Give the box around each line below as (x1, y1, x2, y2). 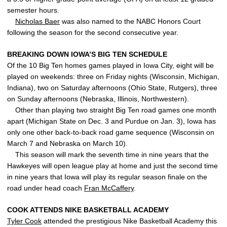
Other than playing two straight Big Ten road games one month (7, 106, 216, 114)
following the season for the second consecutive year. (7, 28, 178, 36)
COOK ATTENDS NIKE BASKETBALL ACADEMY (7, 206, 169, 214)
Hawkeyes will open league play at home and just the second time (7, 162, 218, 170)
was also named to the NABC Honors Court (60, 17, 201, 25)
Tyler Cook (7, 217, 42, 225)
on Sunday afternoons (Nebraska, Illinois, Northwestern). (7, 95, 189, 103)
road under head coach (7, 184, 84, 192)
